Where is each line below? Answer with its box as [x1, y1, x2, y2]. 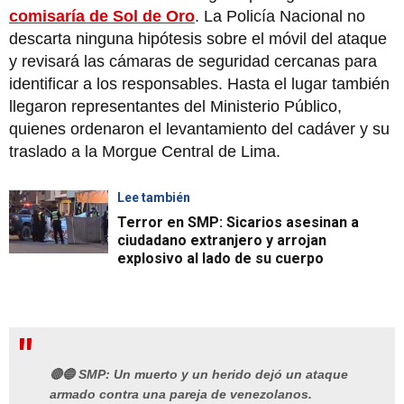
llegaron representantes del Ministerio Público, [9, 96, 342, 115]
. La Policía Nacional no [195, 6, 365, 25]
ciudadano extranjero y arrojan [117, 231, 326, 249]
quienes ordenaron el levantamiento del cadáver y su [9, 119, 390, 138]
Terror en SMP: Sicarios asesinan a [117, 213, 359, 231]
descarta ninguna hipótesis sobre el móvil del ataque [9, 29, 387, 48]
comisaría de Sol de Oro [9, 6, 195, 25]
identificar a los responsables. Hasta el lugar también [9, 74, 390, 93]
